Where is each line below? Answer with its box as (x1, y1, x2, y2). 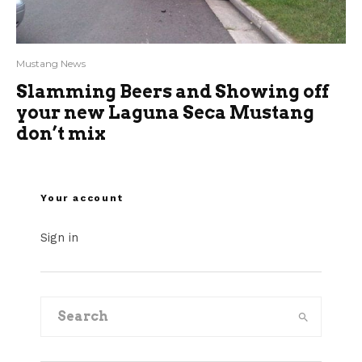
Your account (40, 192, 124, 204)
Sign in (40, 230, 78, 246)
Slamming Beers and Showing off (16, 81, 329, 103)
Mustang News (16, 57, 86, 70)
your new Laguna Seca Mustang (16, 102, 314, 124)
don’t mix (16, 123, 106, 145)
